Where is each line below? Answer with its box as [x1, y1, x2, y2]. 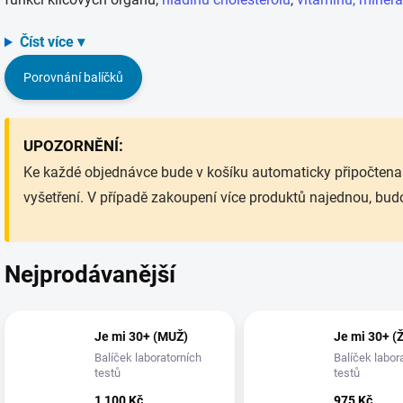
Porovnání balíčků [23, 70, 123, 85]
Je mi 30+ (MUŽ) [94, 329, 188, 345]
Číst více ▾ [19, 33, 85, 50]
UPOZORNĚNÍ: [23, 137, 123, 155]
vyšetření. [23, 189, 87, 206]
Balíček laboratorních [94, 351, 201, 365]
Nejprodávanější [4, 260, 175, 288]
